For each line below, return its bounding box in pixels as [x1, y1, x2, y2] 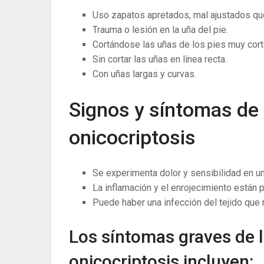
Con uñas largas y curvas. [93, 68, 196, 80]
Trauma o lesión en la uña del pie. [93, 24, 228, 35]
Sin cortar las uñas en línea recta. [93, 54, 227, 65]
